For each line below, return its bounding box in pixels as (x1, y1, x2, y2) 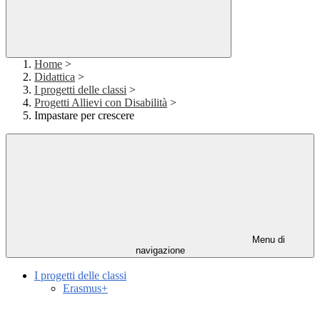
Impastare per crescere (34, 109, 134, 122)
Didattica (34, 71, 75, 84)
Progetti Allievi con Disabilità (34, 96, 167, 109)
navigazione (135, 245, 185, 256)
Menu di (249, 234, 285, 246)
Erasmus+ (63, 282, 108, 295)
